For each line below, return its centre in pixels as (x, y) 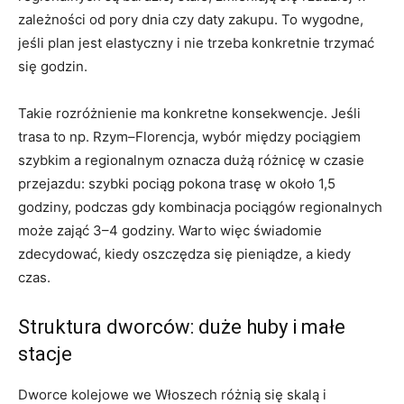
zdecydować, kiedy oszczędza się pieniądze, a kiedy (184, 254)
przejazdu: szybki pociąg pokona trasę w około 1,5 (177, 184)
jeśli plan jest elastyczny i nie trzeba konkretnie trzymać (196, 43)
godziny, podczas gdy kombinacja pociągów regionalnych (200, 207)
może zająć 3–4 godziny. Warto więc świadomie (170, 231)
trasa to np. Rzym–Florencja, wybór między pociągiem (189, 137)
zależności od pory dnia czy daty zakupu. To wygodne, (191, 20)
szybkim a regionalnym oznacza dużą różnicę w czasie (191, 161)
